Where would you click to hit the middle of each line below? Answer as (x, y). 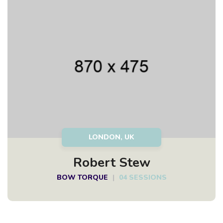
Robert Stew (111, 163)
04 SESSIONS (143, 178)
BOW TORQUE (82, 178)
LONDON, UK (111, 137)
